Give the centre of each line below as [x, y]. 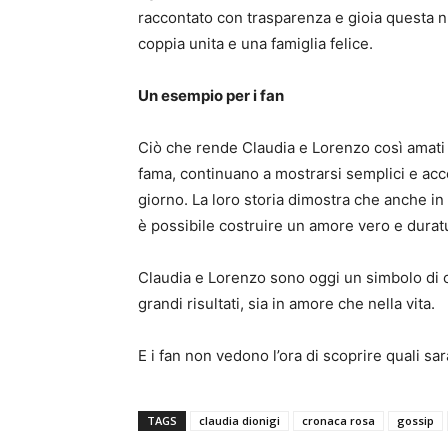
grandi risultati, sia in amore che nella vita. [286, 303]
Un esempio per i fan [211, 95]
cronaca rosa [338, 420]
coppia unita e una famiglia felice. [255, 43]
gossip [415, 420]
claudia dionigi [239, 420]
